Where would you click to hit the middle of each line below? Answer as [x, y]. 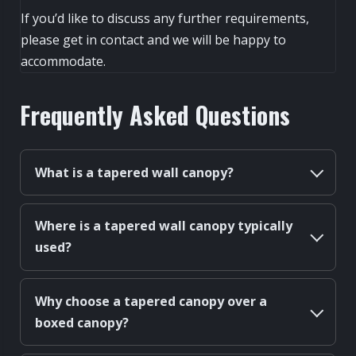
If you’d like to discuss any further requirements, [165, 18]
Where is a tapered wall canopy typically [163, 226]
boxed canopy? [81, 322]
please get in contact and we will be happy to [153, 39]
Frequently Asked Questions [155, 114]
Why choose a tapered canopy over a [151, 301]
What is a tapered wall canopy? [134, 172]
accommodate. [63, 61]
